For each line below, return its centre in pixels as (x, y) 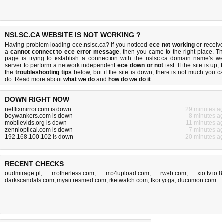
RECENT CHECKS (34, 164)
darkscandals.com (29, 180)
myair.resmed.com (82, 180)
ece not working (172, 45)
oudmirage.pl (23, 173)
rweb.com (173, 173)
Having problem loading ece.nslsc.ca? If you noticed (77, 45)
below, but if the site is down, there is (125, 72)
